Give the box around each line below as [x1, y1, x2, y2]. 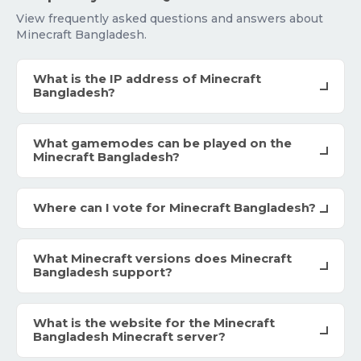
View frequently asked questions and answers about [16, 11, 323, 27]
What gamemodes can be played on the [33, 136, 292, 151]
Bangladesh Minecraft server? [33, 330, 226, 345]
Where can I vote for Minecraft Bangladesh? [33, 201, 316, 216]
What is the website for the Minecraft [33, 316, 275, 331]
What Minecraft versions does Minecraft [33, 251, 292, 267]
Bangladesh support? [33, 265, 172, 280]
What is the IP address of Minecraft [33, 72, 261, 87]
